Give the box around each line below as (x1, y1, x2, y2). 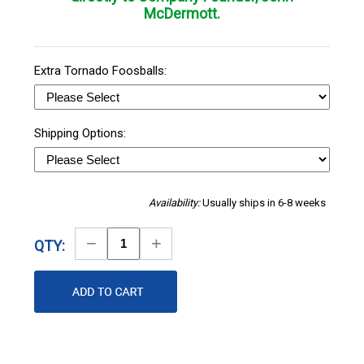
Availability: (149, 196, 202, 209)
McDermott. (144, 4, 220, 22)
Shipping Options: (34, 125, 129, 141)
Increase (150, 232, 214, 251)
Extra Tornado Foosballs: (34, 63, 170, 78)
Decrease (85, 232, 155, 251)
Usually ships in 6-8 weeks (202, 196, 326, 209)
